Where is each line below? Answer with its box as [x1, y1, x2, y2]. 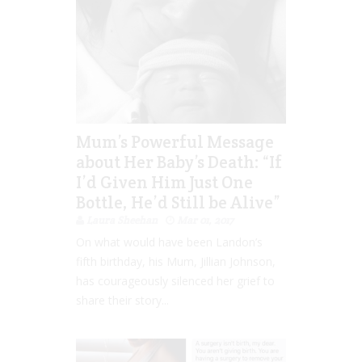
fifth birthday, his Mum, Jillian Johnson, [76, 253, 276, 269]
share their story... [76, 292, 169, 308]
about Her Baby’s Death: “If [76, 150, 282, 173]
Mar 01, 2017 [177, 213, 234, 227]
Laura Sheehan [86, 213, 158, 227]
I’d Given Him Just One [76, 170, 253, 193]
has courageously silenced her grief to [76, 272, 275, 288]
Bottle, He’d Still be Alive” [76, 191, 280, 213]
